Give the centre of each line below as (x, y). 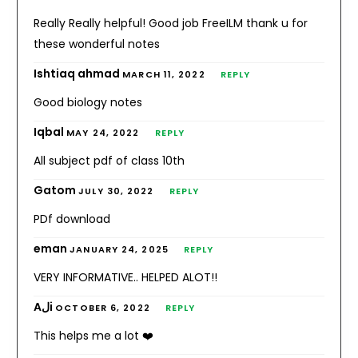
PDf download (72, 219)
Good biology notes (88, 102)
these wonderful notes (97, 44)
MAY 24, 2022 (103, 132)
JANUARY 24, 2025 (119, 249)
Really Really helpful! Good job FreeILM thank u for (171, 23)
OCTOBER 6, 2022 (103, 307)
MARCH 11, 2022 (164, 74)
